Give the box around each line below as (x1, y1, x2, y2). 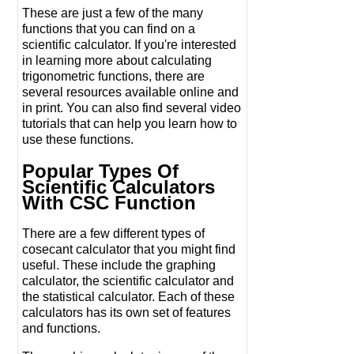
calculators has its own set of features (22, 306, 231, 320)
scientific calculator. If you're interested (22, 37, 236, 51)
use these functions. (22, 132, 134, 146)
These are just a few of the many (22, 6, 203, 20)
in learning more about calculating (22, 53, 212, 67)
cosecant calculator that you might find (22, 243, 235, 257)
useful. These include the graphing (22, 258, 216, 273)
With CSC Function (22, 191, 196, 213)
